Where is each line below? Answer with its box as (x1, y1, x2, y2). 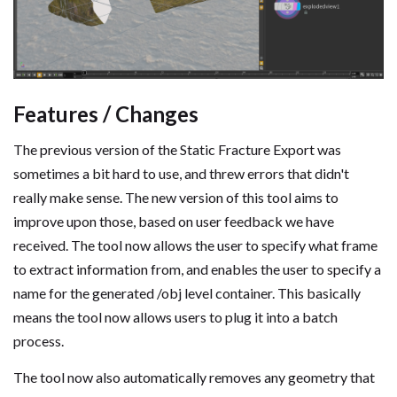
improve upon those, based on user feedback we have (13, 213, 334, 230)
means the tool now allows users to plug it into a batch (13, 308, 338, 326)
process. (13, 332, 64, 350)
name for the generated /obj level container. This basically (13, 284, 361, 302)
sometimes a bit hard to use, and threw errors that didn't (13, 165, 349, 183)
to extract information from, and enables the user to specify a (13, 261, 381, 278)
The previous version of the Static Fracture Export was (13, 141, 341, 159)
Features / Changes (13, 100, 198, 127)
